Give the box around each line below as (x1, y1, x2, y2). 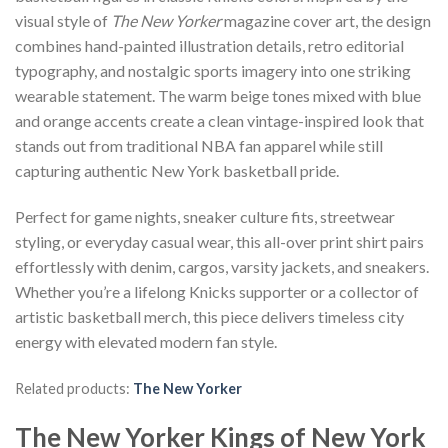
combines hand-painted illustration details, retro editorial (15, 36, 404, 56)
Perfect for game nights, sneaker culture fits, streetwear (15, 207, 395, 227)
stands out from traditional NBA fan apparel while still (15, 136, 383, 156)
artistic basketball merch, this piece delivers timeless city (15, 307, 404, 327)
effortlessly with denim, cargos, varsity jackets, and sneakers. (15, 257, 429, 277)
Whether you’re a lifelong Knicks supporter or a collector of (15, 282, 419, 302)
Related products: (15, 380, 133, 398)
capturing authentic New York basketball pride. (15, 161, 339, 181)
